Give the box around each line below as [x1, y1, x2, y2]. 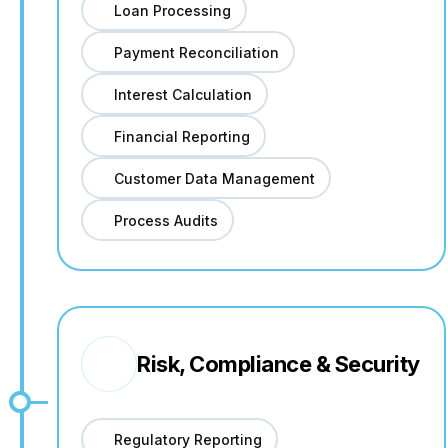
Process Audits [113, 211, 218, 229]
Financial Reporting [113, 127, 250, 145]
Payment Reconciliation [113, 43, 279, 61]
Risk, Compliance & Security [137, 351, 420, 377]
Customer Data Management [113, 169, 315, 187]
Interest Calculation [113, 85, 252, 103]
